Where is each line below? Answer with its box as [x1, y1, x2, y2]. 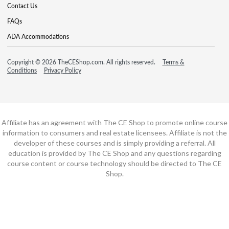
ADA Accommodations [7, 32, 69, 41]
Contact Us [7, 1, 37, 10]
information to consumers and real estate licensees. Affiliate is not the [2, 128, 227, 137]
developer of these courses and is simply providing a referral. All [13, 138, 216, 147]
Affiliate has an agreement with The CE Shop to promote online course [2, 118, 227, 127]
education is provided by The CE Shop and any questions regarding [8, 148, 221, 157]
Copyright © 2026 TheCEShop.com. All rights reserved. [7, 57, 157, 66]
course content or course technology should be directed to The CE [7, 158, 222, 168]
